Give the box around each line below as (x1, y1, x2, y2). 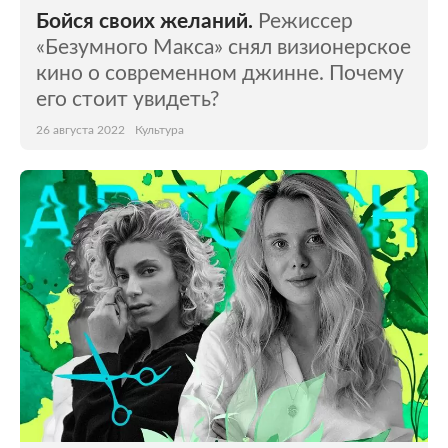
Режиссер (258, 11, 353, 32)
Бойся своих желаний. (36, 11, 253, 32)
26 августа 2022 (36, 124, 125, 136)
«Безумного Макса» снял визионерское (36, 37, 411, 58)
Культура (135, 124, 184, 136)
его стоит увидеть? (36, 89, 219, 110)
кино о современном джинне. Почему (36, 63, 404, 84)
